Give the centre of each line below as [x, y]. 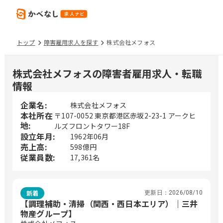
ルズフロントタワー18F [92, 126]
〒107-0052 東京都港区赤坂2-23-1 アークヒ [125, 115]
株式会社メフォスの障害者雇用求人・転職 [107, 73]
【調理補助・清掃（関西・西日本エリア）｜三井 [109, 204]
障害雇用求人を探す [71, 42]
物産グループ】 [49, 214]
